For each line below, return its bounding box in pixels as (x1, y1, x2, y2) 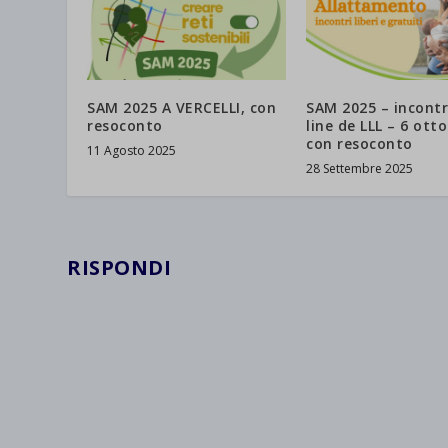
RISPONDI (67, 254, 172, 282)
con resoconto (306, 134, 413, 154)
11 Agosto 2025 (87, 142, 177, 160)
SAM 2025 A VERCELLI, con (87, 98, 277, 118)
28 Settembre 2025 (306, 160, 413, 178)
